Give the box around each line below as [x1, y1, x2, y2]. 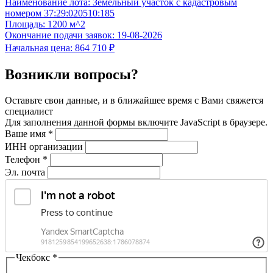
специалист [5, 105, 53, 116]
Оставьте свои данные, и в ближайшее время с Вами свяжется [5, 94, 263, 105]
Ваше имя [5, 128, 48, 139]
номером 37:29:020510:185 [5, 7, 115, 18]
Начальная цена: [5, 42, 73, 53]
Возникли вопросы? [5, 66, 138, 82]
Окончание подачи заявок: [5, 29, 115, 40]
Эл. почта [5, 166, 45, 177]
